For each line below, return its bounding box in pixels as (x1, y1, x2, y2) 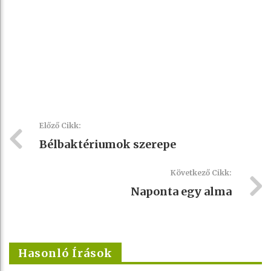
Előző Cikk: (39, 120, 81, 130)
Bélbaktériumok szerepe (39, 137, 176, 151)
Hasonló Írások (18, 246, 113, 260)
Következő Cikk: (171, 168, 232, 177)
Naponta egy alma (131, 184, 232, 198)
